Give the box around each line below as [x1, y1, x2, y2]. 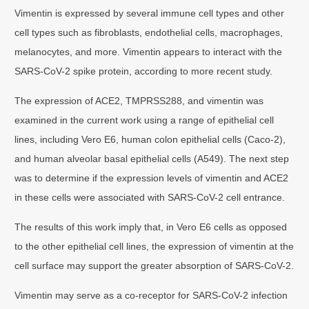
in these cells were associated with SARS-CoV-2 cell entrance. [14, 191, 286, 203]
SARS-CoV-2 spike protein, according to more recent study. [14, 65, 273, 77]
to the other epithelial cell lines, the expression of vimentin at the [14, 240, 295, 252]
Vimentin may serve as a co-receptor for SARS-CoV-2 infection [14, 289, 288, 301]
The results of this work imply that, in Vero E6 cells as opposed [14, 221, 288, 232]
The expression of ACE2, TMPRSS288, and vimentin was [14, 94, 264, 106]
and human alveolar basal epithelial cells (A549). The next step [14, 152, 290, 164]
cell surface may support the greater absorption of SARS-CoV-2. [14, 259, 295, 271]
